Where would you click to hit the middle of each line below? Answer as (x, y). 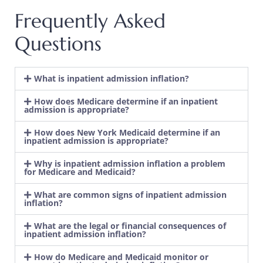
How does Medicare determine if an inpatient (126, 101)
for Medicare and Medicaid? (80, 171)
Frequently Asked (90, 21)
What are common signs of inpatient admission (130, 194)
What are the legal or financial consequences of (130, 225)
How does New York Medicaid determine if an (127, 132)
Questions (58, 43)
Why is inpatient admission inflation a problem (129, 163)
